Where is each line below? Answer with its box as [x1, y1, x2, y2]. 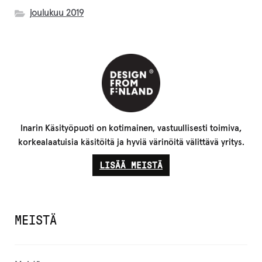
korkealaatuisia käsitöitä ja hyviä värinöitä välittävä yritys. [18, 137, 244, 147]
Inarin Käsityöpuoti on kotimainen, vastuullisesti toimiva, [20, 123, 242, 133]
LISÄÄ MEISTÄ [99, 160, 163, 171]
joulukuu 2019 [29, 8, 84, 18]
